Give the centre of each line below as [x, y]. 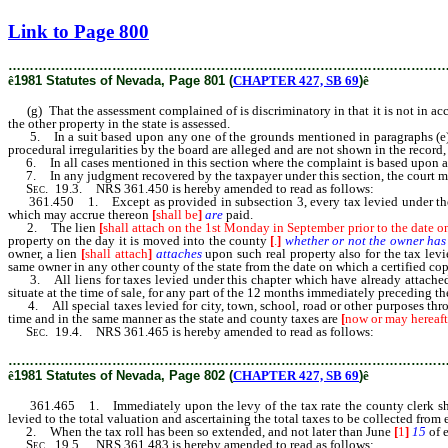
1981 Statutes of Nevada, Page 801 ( [123, 80]
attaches [178, 253]
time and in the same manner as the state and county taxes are [174, 318]
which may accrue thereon [80, 214]
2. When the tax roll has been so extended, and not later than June [201, 431]
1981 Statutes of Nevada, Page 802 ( [123, 375]
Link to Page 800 [78, 31]
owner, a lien [45, 253]
